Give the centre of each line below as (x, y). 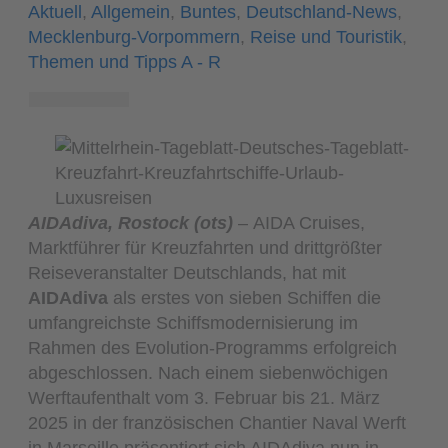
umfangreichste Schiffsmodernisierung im (193, 322)
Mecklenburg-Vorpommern (134, 36)
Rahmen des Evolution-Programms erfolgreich (213, 347)
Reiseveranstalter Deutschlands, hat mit (187, 272)
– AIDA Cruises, (299, 222)
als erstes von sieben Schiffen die (245, 297)
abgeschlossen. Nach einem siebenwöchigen (208, 372)
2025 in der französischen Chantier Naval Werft (217, 422)
